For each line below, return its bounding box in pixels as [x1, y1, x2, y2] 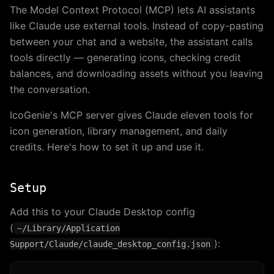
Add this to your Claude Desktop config [10, 206, 195, 218]
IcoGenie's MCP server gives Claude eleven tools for [10, 109, 253, 122]
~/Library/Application [17, 223, 120, 234]
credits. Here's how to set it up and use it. [10, 141, 204, 154]
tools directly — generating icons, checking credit [10, 51, 241, 64]
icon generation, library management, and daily [10, 125, 228, 138]
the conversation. [10, 83, 90, 96]
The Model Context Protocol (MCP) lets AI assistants [10, 4, 255, 17]
